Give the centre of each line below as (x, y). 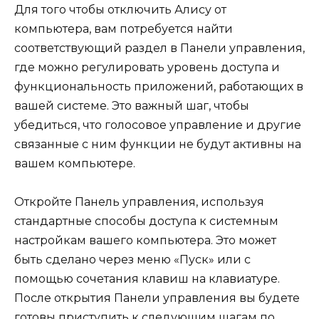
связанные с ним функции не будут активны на (158, 144)
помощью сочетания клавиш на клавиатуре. (147, 278)
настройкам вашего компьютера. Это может (145, 240)
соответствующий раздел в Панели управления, (159, 48)
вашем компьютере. (75, 163)
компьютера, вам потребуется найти (124, 28)
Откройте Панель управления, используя (139, 202)
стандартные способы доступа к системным (146, 221)
